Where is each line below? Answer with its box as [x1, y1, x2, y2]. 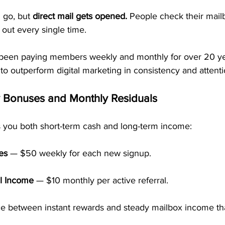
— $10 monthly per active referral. [34, 175, 168, 185]
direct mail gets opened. [33, 11, 127, 21]
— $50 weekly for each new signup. [8, 148, 151, 158]
